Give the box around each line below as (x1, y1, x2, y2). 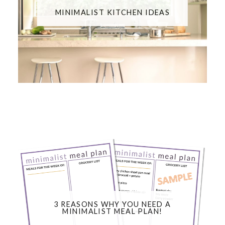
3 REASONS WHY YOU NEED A (54, 200, 171, 209)
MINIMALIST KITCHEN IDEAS (55, 8, 170, 17)
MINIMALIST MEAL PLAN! (62, 207, 163, 216)
